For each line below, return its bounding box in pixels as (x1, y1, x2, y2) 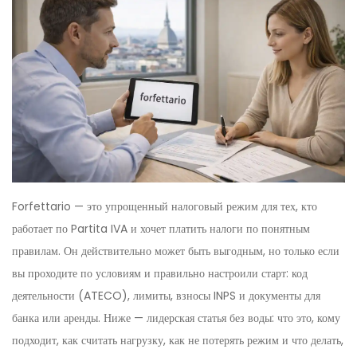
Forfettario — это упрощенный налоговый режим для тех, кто (12, 198, 317, 215)
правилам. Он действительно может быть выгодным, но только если (12, 243, 339, 260)
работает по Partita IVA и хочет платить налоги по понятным (12, 221, 310, 237)
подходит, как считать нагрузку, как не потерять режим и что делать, (12, 332, 343, 349)
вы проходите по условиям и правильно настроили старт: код (12, 265, 308, 282)
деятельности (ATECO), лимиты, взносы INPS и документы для (12, 288, 320, 304)
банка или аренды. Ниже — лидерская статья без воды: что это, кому (12, 310, 340, 327)
